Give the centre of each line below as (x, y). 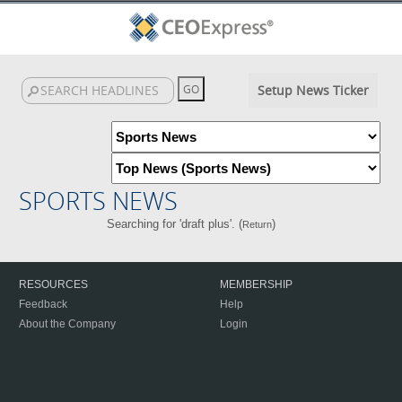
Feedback (43, 304)
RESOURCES (53, 284)
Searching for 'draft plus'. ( (174, 224)
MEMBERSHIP (256, 284)
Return (257, 224)
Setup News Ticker (313, 90)
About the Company (67, 324)
